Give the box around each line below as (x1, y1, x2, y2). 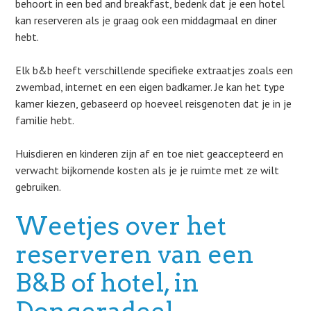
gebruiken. (15, 180, 62, 194)
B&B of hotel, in (15, 267, 200, 298)
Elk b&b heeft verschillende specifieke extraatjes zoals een (15, 63, 294, 77)
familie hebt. (15, 113, 75, 127)
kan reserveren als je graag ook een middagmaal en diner (15, 13, 278, 27)
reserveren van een (15, 239, 255, 269)
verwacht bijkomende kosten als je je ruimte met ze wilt (15, 163, 280, 177)
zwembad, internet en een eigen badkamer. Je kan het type (15, 80, 285, 94)
